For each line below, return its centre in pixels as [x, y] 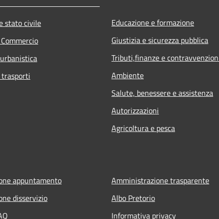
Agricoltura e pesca [143, 128]
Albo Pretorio [133, 198]
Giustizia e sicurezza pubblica [160, 40]
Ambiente [128, 75]
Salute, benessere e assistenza [162, 93]
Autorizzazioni [135, 110]
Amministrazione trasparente [160, 180]
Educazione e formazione [153, 22]
